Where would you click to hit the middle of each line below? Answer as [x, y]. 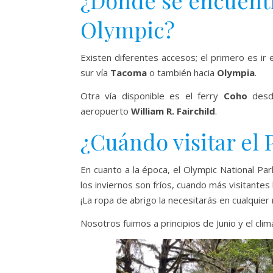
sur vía [95, 73]
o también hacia [182, 73]
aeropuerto [106, 111]
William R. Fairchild [173, 111]
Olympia [236, 73]
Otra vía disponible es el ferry [152, 96]
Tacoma [129, 73]
